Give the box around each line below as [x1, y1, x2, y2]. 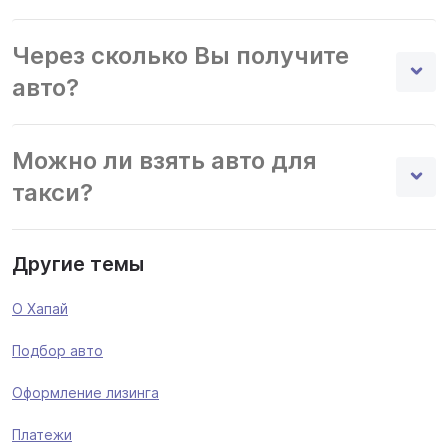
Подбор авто [12, 342, 103, 359]
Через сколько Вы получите [12, 41, 349, 70]
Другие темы [12, 252, 144, 276]
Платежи [12, 426, 72, 443]
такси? [12, 178, 93, 207]
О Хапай [12, 300, 68, 317]
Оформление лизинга [12, 384, 159, 401]
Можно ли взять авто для [12, 146, 317, 175]
